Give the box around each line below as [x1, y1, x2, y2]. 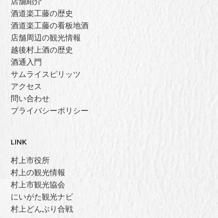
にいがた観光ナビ [11, 192, 73, 201]
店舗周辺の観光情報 [11, 33, 81, 43]
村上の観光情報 [11, 167, 66, 177]
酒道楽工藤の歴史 [11, 9, 73, 18]
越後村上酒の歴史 [11, 45, 73, 55]
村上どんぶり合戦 [11, 204, 73, 214]
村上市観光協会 [11, 180, 66, 189]
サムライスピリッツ [11, 70, 81, 79]
